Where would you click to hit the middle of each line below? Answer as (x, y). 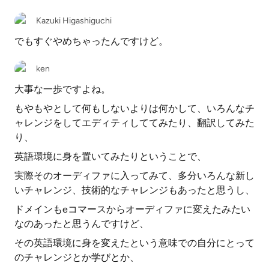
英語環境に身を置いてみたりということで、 (110, 156)
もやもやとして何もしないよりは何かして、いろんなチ (134, 108)
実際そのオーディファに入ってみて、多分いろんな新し (134, 176)
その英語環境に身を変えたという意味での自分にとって (134, 243)
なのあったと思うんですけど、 (82, 224)
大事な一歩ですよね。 (62, 89)
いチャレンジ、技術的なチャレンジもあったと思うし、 (134, 190)
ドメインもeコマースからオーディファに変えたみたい (132, 209)
